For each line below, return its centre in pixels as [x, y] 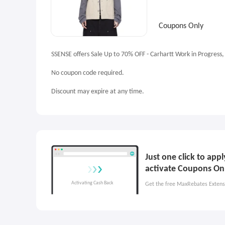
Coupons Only [181, 26]
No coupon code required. [88, 73]
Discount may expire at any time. [98, 92]
